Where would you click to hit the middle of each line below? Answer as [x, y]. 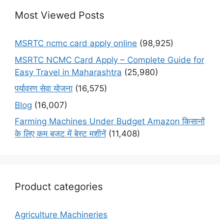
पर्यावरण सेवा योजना [44, 89]
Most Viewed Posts [59, 15]
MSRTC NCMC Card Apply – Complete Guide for [110, 60]
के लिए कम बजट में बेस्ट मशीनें [60, 134]
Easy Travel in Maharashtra [68, 72]
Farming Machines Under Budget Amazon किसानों [110, 122]
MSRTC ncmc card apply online [76, 43]
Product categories [59, 187]
